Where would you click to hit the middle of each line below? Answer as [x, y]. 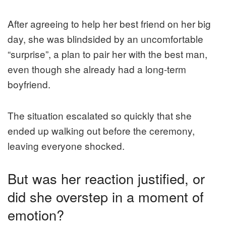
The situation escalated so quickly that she [100, 115]
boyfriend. [29, 84]
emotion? [36, 214]
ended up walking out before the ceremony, [101, 130]
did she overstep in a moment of [106, 196]
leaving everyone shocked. [66, 145]
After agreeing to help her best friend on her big [109, 23]
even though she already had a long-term [97, 69]
